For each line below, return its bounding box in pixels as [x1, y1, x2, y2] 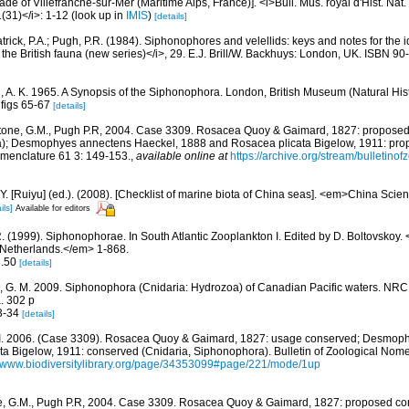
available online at [136, 149, 227, 163]
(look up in [68, 8, 126, 22]
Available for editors [16, 204, 90, 214]
